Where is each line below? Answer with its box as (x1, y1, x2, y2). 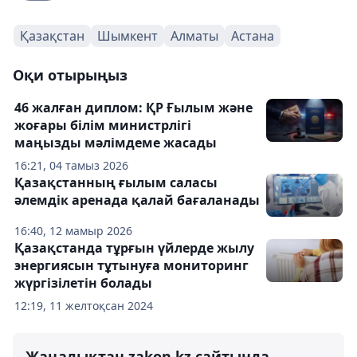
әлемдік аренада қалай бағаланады (14, 191, 260, 209)
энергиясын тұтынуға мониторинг (14, 257, 249, 274)
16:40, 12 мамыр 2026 (14, 223, 132, 238)
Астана (231, 27, 274, 45)
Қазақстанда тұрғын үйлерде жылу (14, 239, 254, 257)
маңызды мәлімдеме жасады (14, 134, 217, 151)
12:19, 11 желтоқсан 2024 (14, 298, 153, 313)
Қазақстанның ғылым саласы (14, 174, 218, 191)
